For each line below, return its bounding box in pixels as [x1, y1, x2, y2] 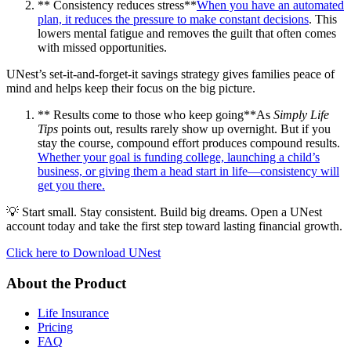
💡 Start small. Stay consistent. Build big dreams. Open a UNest [6, 204, 322, 219]
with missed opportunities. [38, 40, 167, 54]
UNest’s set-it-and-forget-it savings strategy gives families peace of [6, 67, 335, 81]
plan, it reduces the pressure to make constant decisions [38, 12, 309, 26]
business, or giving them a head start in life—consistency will [38, 164, 339, 178]
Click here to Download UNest [6, 245, 161, 259]
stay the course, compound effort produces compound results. [38, 136, 340, 150]
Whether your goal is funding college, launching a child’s [38, 150, 320, 164]
